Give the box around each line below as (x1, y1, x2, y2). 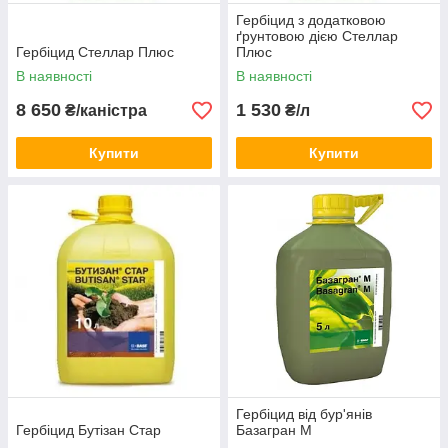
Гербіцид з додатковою (236, 12, 386, 28)
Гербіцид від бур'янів (236, 406, 372, 422)
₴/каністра (61, 102, 147, 119)
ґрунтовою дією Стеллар (236, 28, 398, 44)
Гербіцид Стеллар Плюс (16, 44, 174, 60)
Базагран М (236, 422, 312, 438)
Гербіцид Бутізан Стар (16, 422, 161, 438)
